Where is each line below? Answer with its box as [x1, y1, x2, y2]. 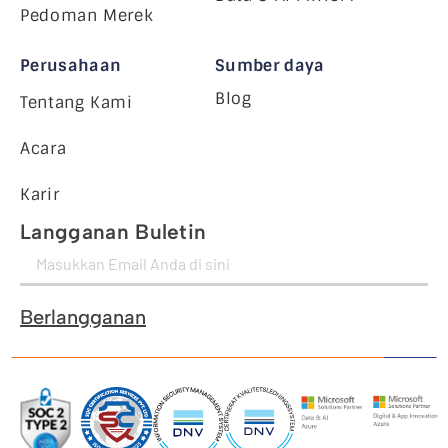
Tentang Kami [20, 91, 133, 113]
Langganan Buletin [20, 218, 207, 244]
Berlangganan [20, 304, 146, 329]
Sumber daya [215, 54, 325, 76]
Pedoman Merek [20, 4, 154, 26]
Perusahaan [20, 54, 122, 76]
